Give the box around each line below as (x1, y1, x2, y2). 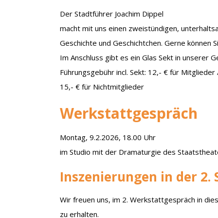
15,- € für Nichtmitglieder (60, 81, 145, 91)
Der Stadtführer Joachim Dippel (60, 8, 164, 18)
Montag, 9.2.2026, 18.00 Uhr (60, 132, 156, 142)
